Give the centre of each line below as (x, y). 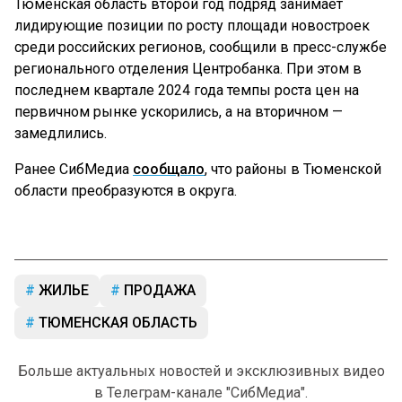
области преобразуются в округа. (126, 191)
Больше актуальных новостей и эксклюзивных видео (201, 371)
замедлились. (61, 134)
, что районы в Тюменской (293, 170)
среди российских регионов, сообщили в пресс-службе (201, 48)
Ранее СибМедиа (74, 170)
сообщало (169, 170)
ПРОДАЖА (158, 291)
